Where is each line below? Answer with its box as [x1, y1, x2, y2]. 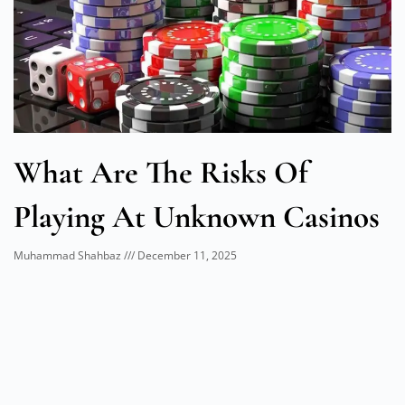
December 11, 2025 [135, 248, 237, 264]
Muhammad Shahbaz [14, 248, 124, 264]
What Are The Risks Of [14, 154, 308, 193]
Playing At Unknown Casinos [14, 198, 380, 237]
